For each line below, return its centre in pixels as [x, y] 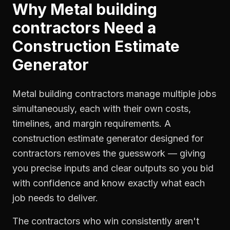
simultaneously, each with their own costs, [102, 109]
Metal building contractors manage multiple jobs [114, 94]
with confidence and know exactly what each [109, 183]
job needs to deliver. [55, 198]
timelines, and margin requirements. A [92, 123]
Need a [128, 28]
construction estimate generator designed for [108, 138]
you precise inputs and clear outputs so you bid [113, 168]
